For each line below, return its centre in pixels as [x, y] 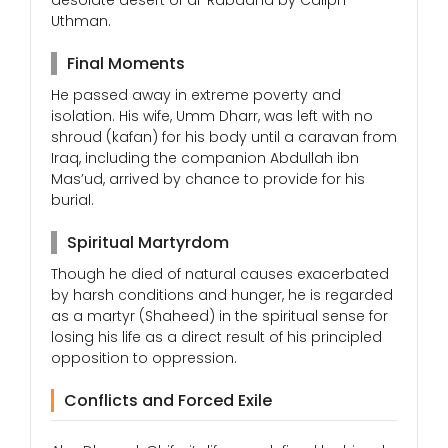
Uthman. [81, 21]
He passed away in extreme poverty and [196, 95]
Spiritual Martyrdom [148, 243]
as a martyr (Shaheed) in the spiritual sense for [219, 316]
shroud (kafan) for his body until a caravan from [224, 137]
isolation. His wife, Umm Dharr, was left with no [212, 116]
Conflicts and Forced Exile [168, 401]
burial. [72, 200]
